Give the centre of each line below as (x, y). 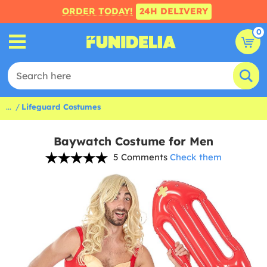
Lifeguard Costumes (61, 107)
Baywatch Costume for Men (133, 141)
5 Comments (140, 157)
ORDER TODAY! (97, 11)
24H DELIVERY (173, 11)
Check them (196, 157)
